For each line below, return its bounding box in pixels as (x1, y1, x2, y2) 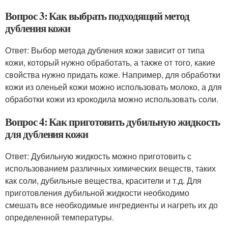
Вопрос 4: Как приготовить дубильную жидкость (5, 114, 220, 129)
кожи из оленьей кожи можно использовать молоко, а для (5, 81, 222, 93)
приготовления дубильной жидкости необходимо (5, 187, 189, 198)
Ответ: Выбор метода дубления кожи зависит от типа (5, 44, 205, 56)
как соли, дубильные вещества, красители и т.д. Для (5, 175, 202, 186)
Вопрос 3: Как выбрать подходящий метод (5, 8, 190, 23)
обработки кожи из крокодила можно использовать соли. (5, 93, 218, 105)
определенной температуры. (5, 211, 114, 223)
